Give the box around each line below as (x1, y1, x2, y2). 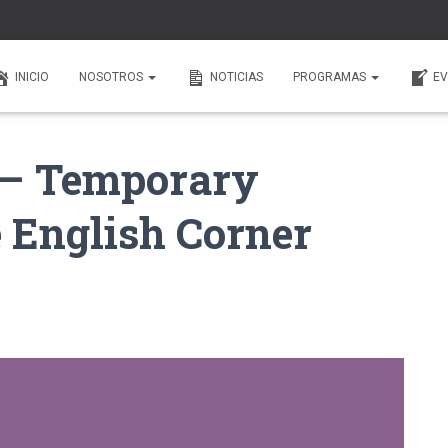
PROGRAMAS (293, 70, 369, 84)
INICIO (15, 70, 49, 84)
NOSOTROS (79, 70, 146, 84)
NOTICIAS (210, 70, 263, 84)
